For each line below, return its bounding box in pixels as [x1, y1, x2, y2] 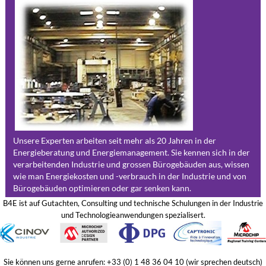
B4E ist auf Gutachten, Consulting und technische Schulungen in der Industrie [3, 198, 263, 208]
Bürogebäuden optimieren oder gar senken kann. [12, 182, 191, 193]
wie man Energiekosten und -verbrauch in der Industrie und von [12, 170, 246, 181]
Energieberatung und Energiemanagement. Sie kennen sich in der [12, 147, 250, 157]
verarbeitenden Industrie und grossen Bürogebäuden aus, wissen [12, 159, 249, 169]
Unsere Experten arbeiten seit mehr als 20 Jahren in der [12, 135, 216, 145]
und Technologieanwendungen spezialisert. [61, 210, 205, 220]
